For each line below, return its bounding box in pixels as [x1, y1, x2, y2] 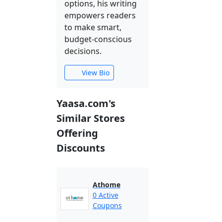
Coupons [92, 201, 122, 210]
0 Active [92, 190, 118, 200]
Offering [56, 126, 98, 140]
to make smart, [64, 22, 121, 33]
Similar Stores [56, 111, 125, 125]
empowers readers [64, 10, 136, 21]
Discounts [56, 141, 105, 155]
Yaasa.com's [56, 97, 115, 110]
